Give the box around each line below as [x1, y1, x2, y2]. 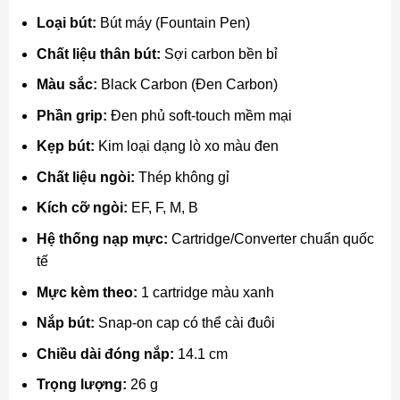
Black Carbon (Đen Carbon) [96, 77, 278, 93]
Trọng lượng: [36, 377, 127, 393]
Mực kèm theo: [36, 284, 137, 300]
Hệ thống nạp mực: [36, 231, 168, 247]
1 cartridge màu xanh [137, 284, 274, 300]
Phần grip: [36, 107, 107, 123]
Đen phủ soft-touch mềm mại [106, 107, 292, 123]
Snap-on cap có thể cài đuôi [94, 315, 275, 331]
